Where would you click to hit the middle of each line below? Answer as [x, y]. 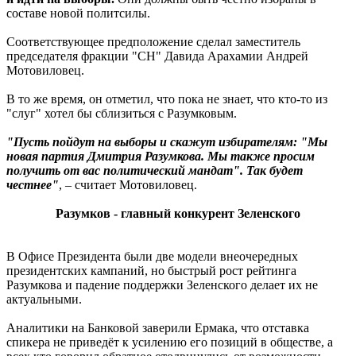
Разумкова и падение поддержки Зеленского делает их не [162, 284]
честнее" [33, 184]
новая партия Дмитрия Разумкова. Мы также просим [161, 156]
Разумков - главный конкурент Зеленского [178, 213]
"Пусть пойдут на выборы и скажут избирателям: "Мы [167, 141]
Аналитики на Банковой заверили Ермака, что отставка [158, 327]
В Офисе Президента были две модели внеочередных [152, 256]
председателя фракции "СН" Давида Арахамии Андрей [157, 56]
